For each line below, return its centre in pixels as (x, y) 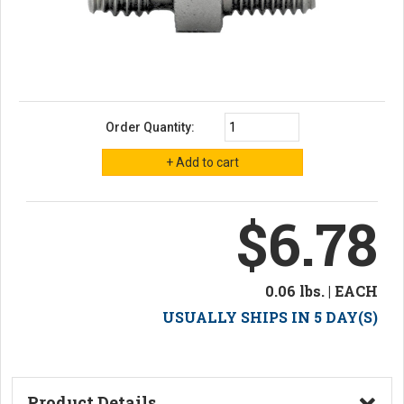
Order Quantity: (150, 127)
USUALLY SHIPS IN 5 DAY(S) (270, 317)
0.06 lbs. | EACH (321, 290)
